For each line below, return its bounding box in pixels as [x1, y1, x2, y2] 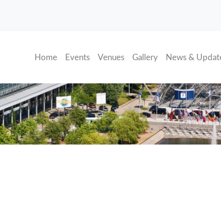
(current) [57, 52, 88, 61]
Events [65, 53, 90, 62]
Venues [98, 53, 125, 62]
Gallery [132, 53, 158, 62]
